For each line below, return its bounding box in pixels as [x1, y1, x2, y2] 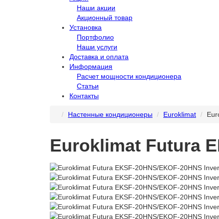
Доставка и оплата [69, 53, 129, 61]
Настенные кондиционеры [68, 110, 153, 118]
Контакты [69, 92, 99, 100]
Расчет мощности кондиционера [77, 72, 181, 80]
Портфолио [77, 33, 114, 41]
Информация [69, 63, 112, 70]
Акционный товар [77, 14, 132, 22]
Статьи [77, 82, 99, 90]
